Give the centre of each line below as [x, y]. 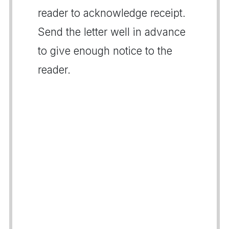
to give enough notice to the [105, 51]
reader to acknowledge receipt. [112, 13]
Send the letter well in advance [112, 32]
